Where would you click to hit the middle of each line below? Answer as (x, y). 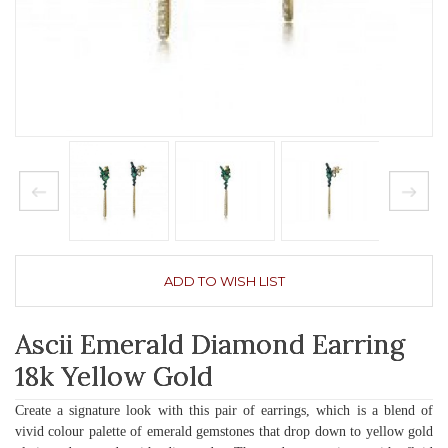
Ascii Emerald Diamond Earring (210, 343)
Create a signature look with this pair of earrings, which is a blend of (224, 410)
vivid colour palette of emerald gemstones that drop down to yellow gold (224, 431)
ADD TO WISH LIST (224, 281)
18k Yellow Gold (114, 375)
